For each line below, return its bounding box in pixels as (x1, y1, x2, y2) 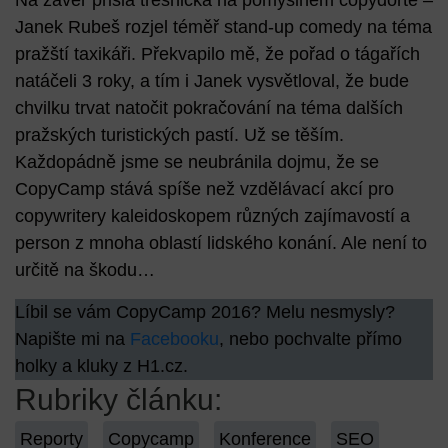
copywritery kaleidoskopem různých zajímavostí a (15, 206, 410, 227)
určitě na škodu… (15, 260, 155, 281)
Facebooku (125, 328, 219, 349)
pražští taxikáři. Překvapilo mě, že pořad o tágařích (15, 44, 420, 65)
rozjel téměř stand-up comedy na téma (120, 17, 432, 38)
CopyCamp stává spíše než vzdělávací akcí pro (15, 179, 394, 200)
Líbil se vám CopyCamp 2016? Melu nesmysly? (15, 301, 395, 322)
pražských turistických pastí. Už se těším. (15, 125, 344, 146)
